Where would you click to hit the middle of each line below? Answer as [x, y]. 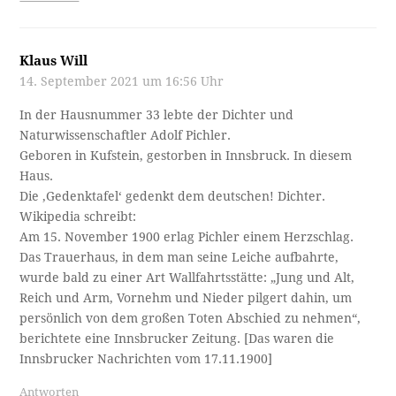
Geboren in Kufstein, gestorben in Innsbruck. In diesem [186, 155]
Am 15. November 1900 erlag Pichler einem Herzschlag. [187, 236]
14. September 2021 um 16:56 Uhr [122, 81]
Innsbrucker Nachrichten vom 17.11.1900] [146, 358]
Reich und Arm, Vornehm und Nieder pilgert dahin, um [186, 297]
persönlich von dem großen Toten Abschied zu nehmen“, [190, 318]
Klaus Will [54, 61]
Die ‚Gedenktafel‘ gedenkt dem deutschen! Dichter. [173, 196]
